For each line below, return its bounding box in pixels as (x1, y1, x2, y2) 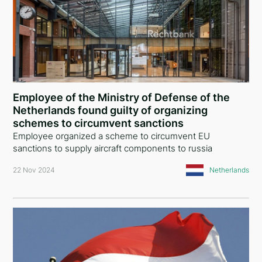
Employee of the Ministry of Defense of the (13, 91, 230, 104)
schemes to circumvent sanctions (13, 117, 184, 129)
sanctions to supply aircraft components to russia (13, 143, 213, 154)
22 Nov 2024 (13, 166, 56, 174)
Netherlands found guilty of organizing (13, 104, 208, 116)
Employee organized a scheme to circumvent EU (13, 130, 211, 142)
